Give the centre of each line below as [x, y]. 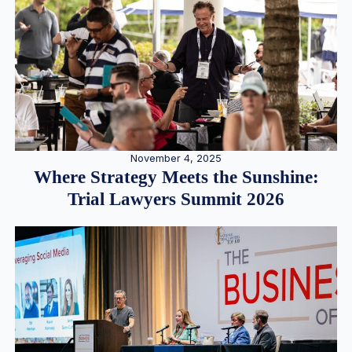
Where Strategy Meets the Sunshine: [176, 177]
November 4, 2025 [176, 158]
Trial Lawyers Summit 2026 [176, 199]
